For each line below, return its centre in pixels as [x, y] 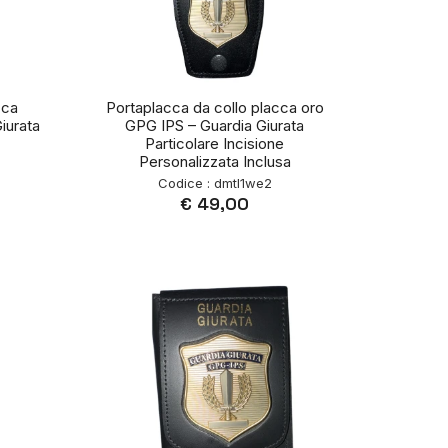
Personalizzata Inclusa [214, 162]
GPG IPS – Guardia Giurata [215, 126]
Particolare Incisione [215, 144]
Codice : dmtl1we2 [214, 183]
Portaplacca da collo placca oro [214, 108]
